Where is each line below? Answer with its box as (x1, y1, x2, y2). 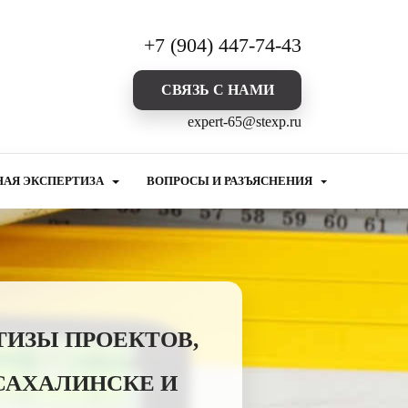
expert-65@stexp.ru (188, 114, 301, 129)
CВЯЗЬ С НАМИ (160, 82, 274, 97)
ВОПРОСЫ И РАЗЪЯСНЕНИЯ (146, 175, 315, 188)
